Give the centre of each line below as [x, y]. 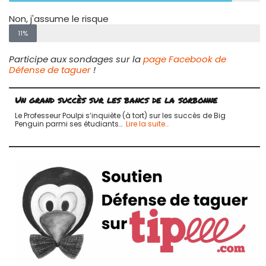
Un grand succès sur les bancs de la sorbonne [116, 99]
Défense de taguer [50, 69]
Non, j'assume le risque [59, 18]
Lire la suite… [147, 123]
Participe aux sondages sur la [76, 59]
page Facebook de [185, 59]
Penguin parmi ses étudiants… [70, 123]
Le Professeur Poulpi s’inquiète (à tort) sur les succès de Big [120, 115]
